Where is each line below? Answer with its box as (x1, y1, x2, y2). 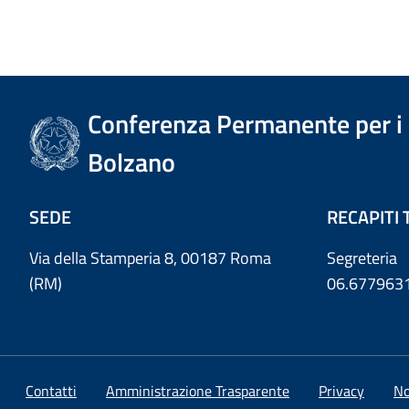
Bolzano (88, 142, 176, 182)
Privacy (319, 379, 364, 402)
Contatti (26, 379, 77, 402)
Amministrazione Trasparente (106, 379, 289, 402)
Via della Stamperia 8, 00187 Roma (29, 245, 271, 270)
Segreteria (327, 245, 397, 270)
